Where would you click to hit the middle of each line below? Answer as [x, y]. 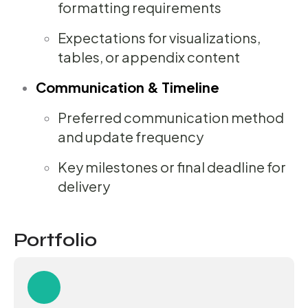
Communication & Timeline [128, 87]
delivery [84, 186]
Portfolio [55, 240]
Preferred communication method [171, 118]
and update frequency [131, 137]
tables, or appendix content [149, 57]
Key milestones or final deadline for [172, 167]
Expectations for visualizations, [159, 38]
